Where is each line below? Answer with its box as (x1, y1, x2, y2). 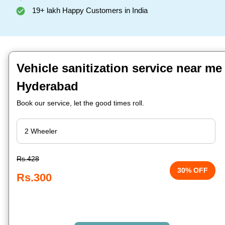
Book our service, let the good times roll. (17, 99, 144, 107)
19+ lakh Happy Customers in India (30, 6, 148, 15)
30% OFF (177, 166, 208, 174)
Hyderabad (17, 79, 78, 93)
